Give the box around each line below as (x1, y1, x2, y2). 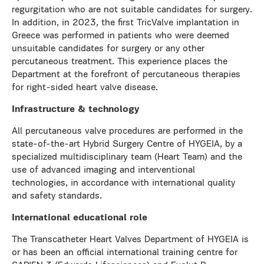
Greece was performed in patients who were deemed (12, 31, 229, 41)
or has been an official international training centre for (12, 248, 237, 258)
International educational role (12, 213, 147, 223)
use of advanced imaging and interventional (12, 166, 195, 175)
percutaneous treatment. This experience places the (12, 57, 227, 67)
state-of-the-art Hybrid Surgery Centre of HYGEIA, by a (12, 140, 242, 149)
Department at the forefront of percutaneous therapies (12, 70, 240, 80)
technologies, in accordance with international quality (12, 179, 235, 188)
